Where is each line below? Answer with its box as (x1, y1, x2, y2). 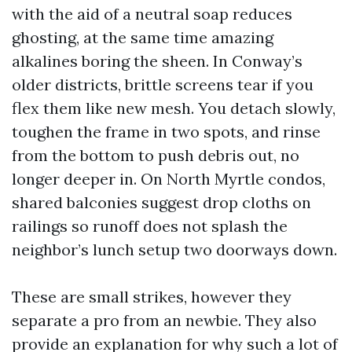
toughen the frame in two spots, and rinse (12, 122, 321, 141)
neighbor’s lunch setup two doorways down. (12, 240, 337, 259)
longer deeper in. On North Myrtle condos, (12, 169, 325, 189)
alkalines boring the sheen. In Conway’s (12, 51, 302, 71)
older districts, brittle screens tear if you (12, 75, 313, 94)
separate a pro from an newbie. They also (12, 310, 317, 330)
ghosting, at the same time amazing (12, 27, 273, 47)
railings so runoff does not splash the (12, 216, 288, 236)
